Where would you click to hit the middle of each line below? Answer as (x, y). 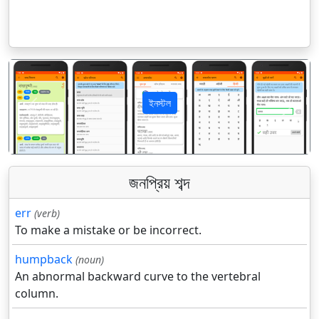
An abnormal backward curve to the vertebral (138, 277)
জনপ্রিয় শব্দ (159, 183)
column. (37, 294)
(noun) (90, 260)
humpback (44, 260)
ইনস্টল (159, 103)
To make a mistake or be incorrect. (108, 230)
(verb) (47, 214)
